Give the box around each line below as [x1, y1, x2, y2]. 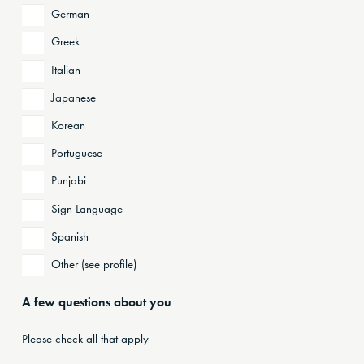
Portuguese [51, 145, 102, 162]
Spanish [51, 227, 89, 245]
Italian [51, 61, 80, 78]
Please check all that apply [22, 330, 149, 347]
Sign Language [51, 200, 123, 217]
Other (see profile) [51, 255, 136, 272]
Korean [51, 117, 85, 134]
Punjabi [51, 172, 86, 189]
